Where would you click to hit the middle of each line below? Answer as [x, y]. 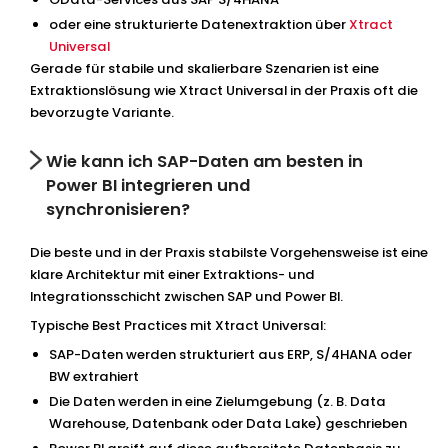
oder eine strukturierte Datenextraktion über [199, 24]
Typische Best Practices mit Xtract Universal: [177, 325]
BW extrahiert [94, 376]
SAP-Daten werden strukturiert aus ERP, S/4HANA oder [231, 354]
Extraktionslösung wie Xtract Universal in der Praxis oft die [223, 90]
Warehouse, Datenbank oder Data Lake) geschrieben [228, 423]
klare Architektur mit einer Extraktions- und [172, 275]
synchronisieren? [118, 210]
